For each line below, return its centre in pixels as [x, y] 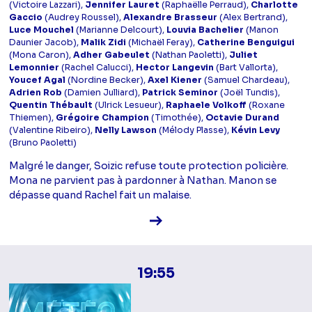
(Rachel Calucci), [98, 68]
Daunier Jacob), [45, 43]
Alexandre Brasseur [171, 18]
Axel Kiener [175, 80]
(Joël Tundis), [249, 93]
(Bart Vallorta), [246, 68]
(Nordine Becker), [107, 80]
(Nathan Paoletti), [190, 55]
